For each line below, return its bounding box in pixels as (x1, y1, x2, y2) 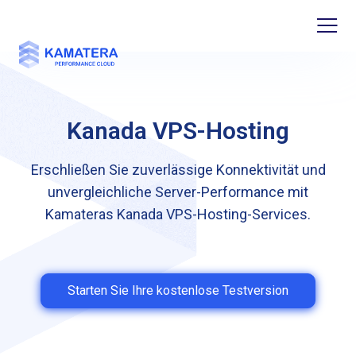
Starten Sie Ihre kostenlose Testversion (68, 283, 288, 298)
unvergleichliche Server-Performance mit (48, 184, 308, 200)
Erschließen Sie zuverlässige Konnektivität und (30, 161, 326, 178)
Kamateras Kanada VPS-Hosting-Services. (45, 206, 311, 222)
